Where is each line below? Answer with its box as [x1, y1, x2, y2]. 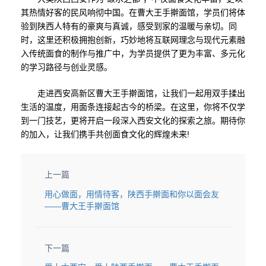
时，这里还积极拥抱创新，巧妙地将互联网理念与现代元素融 [21, 35, 245, 45]
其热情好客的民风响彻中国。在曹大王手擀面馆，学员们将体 [21, 8, 245, 17]
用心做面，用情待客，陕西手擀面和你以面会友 [45, 189, 219, 199]
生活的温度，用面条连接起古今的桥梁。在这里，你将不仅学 [21, 102, 245, 112]
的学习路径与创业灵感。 [21, 62, 112, 72]
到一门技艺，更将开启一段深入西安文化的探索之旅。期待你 [21, 116, 245, 125]
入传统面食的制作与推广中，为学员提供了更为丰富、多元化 [21, 49, 245, 58]
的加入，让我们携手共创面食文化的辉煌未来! [21, 129, 189, 139]
